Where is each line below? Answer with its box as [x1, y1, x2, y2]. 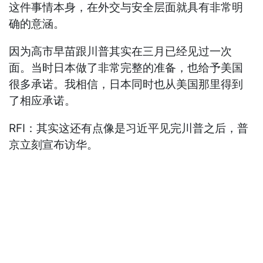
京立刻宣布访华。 [9, 138, 99, 152]
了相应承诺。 [9, 94, 76, 108]
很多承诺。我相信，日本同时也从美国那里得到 [9, 77, 244, 92]
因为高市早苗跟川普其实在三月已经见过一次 [9, 45, 232, 59]
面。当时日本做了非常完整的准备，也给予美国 [9, 61, 244, 75]
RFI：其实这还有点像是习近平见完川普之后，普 [9, 122, 249, 136]
